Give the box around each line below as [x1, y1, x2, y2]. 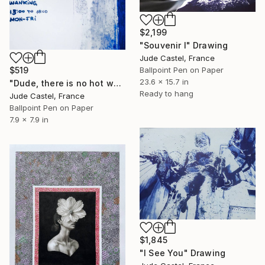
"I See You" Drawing [140, 248, 226, 258]
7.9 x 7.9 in [9, 115, 49, 125]
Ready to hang [140, 88, 193, 98]
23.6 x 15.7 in [140, 76, 189, 86]
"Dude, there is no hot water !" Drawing [113, 78, 121, 89]
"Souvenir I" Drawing [140, 40, 228, 50]
